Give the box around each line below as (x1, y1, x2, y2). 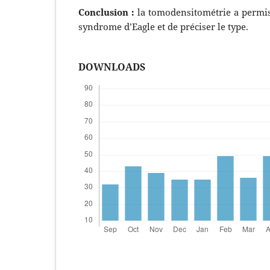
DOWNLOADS (78, 60, 145, 74)
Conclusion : (78, 5, 137, 18)
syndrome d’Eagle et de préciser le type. (78, 20, 248, 33)
